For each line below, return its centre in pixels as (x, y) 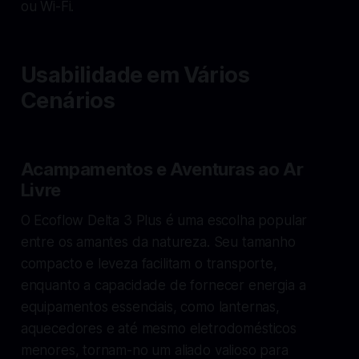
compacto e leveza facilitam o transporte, (149, 263)
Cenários (68, 100)
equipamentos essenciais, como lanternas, (150, 307)
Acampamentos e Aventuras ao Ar (162, 169)
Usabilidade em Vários (135, 75)
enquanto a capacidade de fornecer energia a (163, 285)
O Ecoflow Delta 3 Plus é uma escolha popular (164, 220)
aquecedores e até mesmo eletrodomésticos (158, 328)
